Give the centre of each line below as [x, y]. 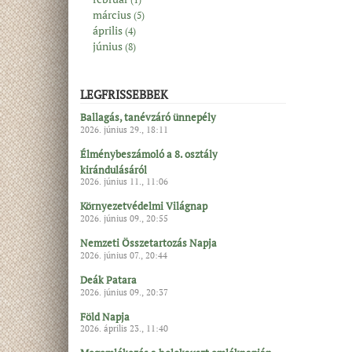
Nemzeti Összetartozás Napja [148, 242]
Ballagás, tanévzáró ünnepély [148, 117]
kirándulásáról [114, 169]
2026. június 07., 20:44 [124, 255]
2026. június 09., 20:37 [124, 292]
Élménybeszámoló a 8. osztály [149, 154]
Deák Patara [108, 279]
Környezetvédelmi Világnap [144, 206]
